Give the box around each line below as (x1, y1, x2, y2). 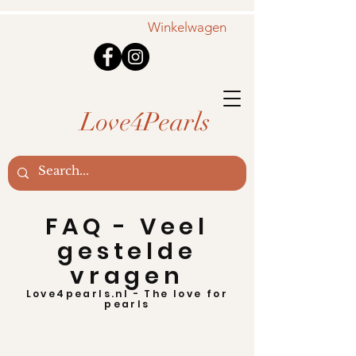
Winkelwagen (148, 18, 226, 35)
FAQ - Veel (44, 211, 209, 242)
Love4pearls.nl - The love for (25, 287, 229, 300)
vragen (70, 260, 184, 292)
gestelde (57, 235, 197, 267)
